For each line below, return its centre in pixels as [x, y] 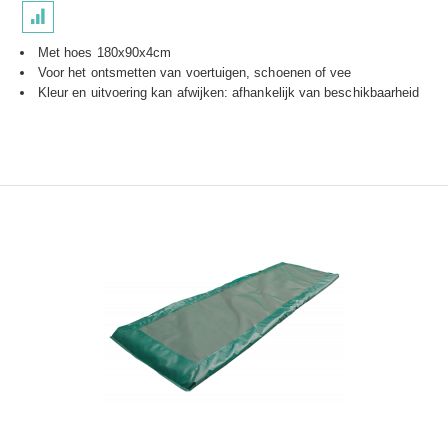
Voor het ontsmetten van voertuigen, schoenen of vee [195, 72]
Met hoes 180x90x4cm [105, 52]
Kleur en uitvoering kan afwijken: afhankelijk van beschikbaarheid [229, 92]
